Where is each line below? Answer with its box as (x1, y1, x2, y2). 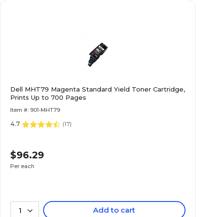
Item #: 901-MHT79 (10, 107, 61, 113)
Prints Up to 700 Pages (10, 93, 87, 101)
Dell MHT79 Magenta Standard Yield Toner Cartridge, (10, 85, 186, 93)
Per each (10, 162, 35, 170)
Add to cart (93, 205, 136, 215)
